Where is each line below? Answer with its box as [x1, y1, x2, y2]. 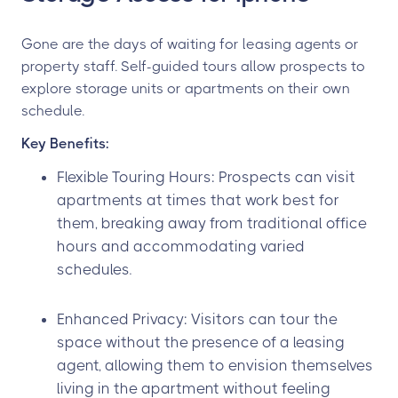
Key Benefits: [21, 135, 109, 152]
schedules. [57, 260, 131, 278]
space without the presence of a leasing [57, 333, 345, 351]
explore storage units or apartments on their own [21, 80, 350, 97]
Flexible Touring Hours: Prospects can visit [57, 168, 355, 186]
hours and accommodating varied [57, 237, 305, 255]
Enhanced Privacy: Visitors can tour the [57, 310, 338, 328]
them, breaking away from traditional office [57, 214, 367, 232]
